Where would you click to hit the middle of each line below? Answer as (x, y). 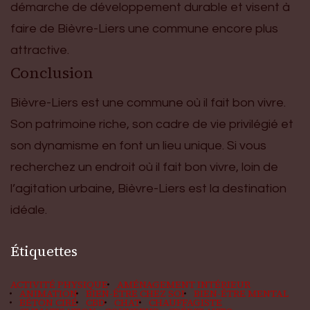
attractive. (40, 50)
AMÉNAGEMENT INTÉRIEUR (183, 284)
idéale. (29, 210)
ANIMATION (48, 293)
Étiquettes (44, 251)
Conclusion (52, 72)
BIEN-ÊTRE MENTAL (241, 293)
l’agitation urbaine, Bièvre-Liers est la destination (148, 188)
